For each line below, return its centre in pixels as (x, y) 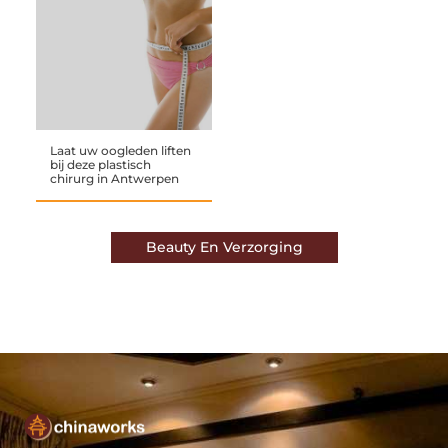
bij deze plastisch (100, 165)
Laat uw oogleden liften (120, 151)
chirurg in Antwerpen (114, 179)
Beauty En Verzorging (224, 247)
